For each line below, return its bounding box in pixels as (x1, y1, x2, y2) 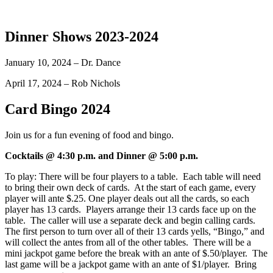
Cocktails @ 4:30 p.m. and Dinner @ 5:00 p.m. (5, 150, 198, 161)
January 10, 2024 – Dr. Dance (5, 57, 121, 68)
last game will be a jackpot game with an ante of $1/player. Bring (5, 258, 257, 269)
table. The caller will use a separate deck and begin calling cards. (5, 214, 258, 225)
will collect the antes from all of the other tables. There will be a (5, 236, 251, 247)
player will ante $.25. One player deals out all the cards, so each (5, 193, 249, 204)
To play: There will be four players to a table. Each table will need (5, 171, 261, 182)
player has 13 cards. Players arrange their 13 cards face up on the (5, 204, 256, 214)
